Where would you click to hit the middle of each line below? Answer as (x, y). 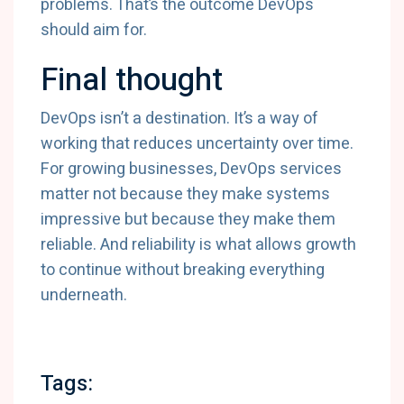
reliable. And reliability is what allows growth (198, 245)
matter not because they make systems (185, 194)
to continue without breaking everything (183, 270)
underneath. (84, 295)
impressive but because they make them (188, 220)
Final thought (132, 80)
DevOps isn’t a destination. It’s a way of (179, 119)
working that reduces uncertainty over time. (197, 144)
